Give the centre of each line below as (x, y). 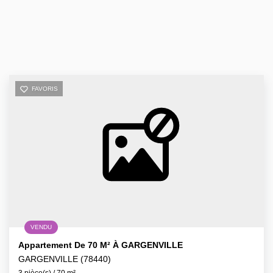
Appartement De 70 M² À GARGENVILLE (101, 245)
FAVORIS (45, 89)
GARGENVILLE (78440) (65, 259)
